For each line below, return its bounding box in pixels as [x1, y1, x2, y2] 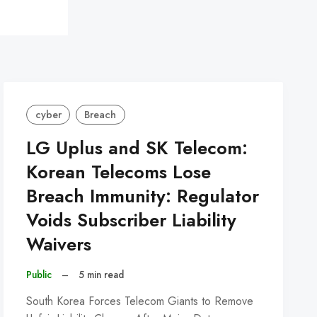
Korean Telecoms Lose [26, 159, 212, 186]
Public [26, 267, 52, 282]
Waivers [26, 231, 92, 258]
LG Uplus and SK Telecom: [26, 135, 248, 162]
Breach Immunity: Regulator [26, 183, 260, 210]
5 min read [78, 267, 124, 282]
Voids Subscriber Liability [26, 207, 237, 234]
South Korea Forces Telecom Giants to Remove [26, 292, 254, 309]
